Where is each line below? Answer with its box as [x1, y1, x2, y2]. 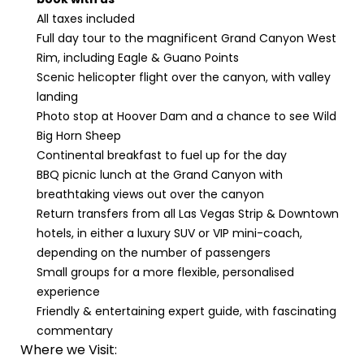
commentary [37, 323, 113, 339]
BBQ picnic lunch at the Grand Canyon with [37, 167, 283, 183]
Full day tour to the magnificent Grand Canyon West [37, 30, 336, 46]
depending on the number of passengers [37, 245, 271, 261]
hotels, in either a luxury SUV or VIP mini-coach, [37, 225, 302, 241]
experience [37, 284, 100, 300]
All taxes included [37, 11, 135, 27]
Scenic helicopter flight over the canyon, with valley [37, 69, 331, 85]
